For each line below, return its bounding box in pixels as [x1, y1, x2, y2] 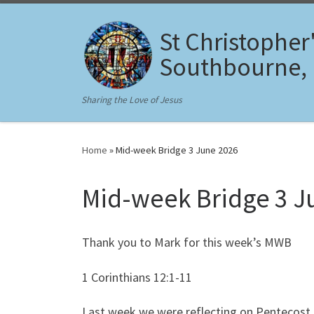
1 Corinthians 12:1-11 [82, 268, 192, 285]
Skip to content [19, 13, 87, 27]
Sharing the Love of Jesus [81, 93, 183, 106]
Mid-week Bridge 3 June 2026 [116, 143, 238, 156]
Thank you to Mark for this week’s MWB [82, 234, 292, 250]
